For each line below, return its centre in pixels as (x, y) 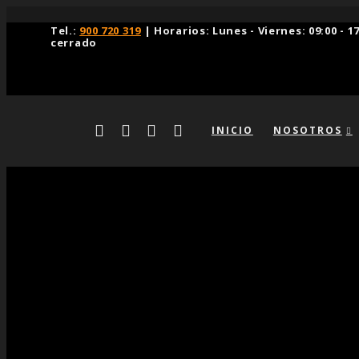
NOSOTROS (307, 130)
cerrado (74, 42)
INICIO (232, 130)
